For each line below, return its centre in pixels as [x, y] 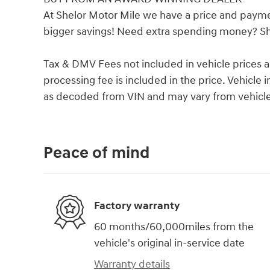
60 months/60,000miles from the [174, 227]
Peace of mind [96, 153]
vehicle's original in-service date [169, 243]
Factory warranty [137, 206]
